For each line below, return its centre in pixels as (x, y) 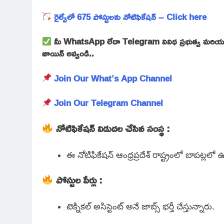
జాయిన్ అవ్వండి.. (68, 53)
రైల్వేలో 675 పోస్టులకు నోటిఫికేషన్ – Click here (130, 16)
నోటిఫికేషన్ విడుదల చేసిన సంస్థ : (111, 128)
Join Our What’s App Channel (113, 78)
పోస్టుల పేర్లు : (79, 180)
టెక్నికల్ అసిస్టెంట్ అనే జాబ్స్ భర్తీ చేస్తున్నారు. (140, 207)
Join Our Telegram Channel (109, 103)
